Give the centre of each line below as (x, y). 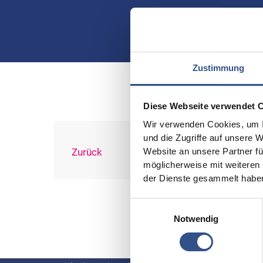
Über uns (80, 220)
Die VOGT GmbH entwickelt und (120, 252)
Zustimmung (218, 68)
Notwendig (196, 218)
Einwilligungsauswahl (171, 205)
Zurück (87, 152)
